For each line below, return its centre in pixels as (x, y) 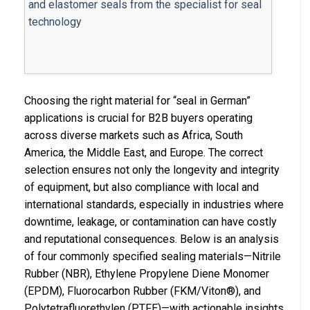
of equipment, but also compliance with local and (142, 188)
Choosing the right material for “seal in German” (137, 101)
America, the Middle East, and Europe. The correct (144, 153)
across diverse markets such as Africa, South (134, 136)
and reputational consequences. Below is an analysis (152, 239)
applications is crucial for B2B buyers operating (138, 118)
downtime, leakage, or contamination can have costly (151, 222)
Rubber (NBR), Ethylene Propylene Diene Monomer (147, 274)
